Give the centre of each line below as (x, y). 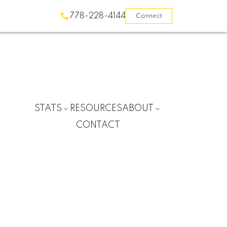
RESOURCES (96, 109)
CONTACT (98, 125)
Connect (149, 16)
